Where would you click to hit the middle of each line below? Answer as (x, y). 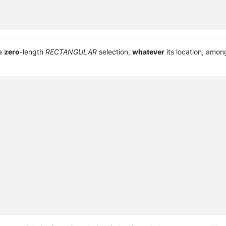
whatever (148, 51)
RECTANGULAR (71, 51)
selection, (115, 51)
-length (33, 51)
